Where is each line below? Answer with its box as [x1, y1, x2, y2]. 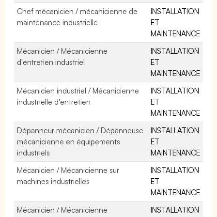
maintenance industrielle [17, 17, 98, 27]
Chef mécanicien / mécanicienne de [17, 6, 138, 16]
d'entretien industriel [17, 57, 85, 67]
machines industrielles [17, 176, 90, 186]
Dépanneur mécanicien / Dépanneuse [17, 125, 144, 135]
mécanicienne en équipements [17, 136, 121, 146]
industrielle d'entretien [17, 96, 91, 107]
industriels [17, 147, 50, 157]
